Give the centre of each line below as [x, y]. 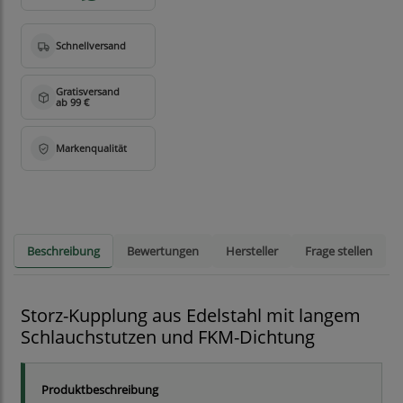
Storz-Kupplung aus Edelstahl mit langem [191, 316]
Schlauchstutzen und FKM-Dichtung [168, 337]
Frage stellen [339, 251]
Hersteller [252, 251]
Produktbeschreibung [100, 390]
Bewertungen [163, 251]
